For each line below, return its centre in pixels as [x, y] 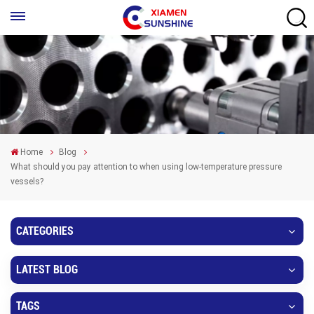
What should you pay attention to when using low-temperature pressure [146, 167]
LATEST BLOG [47, 270]
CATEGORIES [45, 231]
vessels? [27, 182]
